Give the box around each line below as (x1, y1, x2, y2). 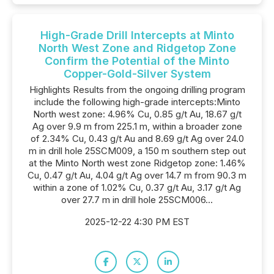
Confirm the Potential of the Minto (45, 54, 229, 67)
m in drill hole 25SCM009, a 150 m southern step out (28, 145, 246, 157)
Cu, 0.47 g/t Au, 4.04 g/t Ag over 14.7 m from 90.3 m (28, 169, 246, 181)
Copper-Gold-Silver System (63, 67, 211, 80)
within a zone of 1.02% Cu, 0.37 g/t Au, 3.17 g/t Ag (33, 182, 241, 193)
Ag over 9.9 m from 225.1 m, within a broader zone (32, 120, 242, 132)
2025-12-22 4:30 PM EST (84, 216, 190, 228)
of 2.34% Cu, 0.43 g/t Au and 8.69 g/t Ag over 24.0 (30, 133, 244, 144)
